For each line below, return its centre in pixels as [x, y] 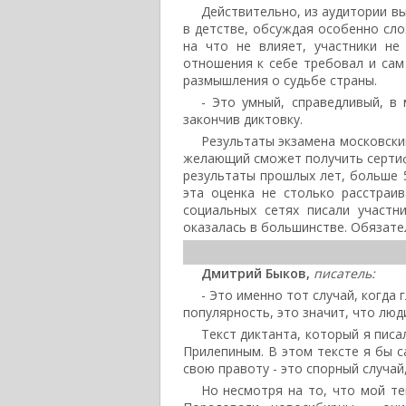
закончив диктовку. [242, 119]
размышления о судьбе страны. [280, 80]
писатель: [344, 273]
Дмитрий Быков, [255, 273]
